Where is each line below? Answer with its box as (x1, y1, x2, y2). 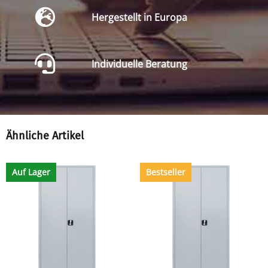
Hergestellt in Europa (91, 10, 187, 24)
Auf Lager (12, 166, 50, 178)
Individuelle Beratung (91, 57, 187, 71)
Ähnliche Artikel (6, 129, 84, 143)
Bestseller (146, 166, 185, 178)
